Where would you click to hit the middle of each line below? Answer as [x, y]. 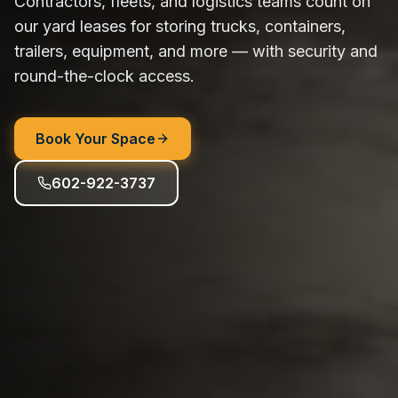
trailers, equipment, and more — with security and [196, 51]
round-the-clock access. [104, 76]
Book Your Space [96, 138]
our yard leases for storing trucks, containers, [180, 26]
